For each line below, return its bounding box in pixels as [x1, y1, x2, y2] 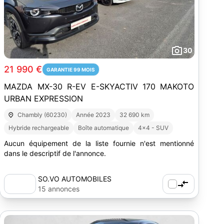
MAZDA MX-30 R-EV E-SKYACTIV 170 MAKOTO [4, 81, 194, 91]
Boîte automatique [78, 124, 129, 131]
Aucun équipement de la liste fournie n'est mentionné [4, 139, 194, 147]
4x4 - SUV [138, 124, 169, 131]
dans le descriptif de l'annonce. [4, 149, 106, 157]
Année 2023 [75, 111, 110, 118]
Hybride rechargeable [8, 124, 69, 131]
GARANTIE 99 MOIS [46, 66, 95, 72]
